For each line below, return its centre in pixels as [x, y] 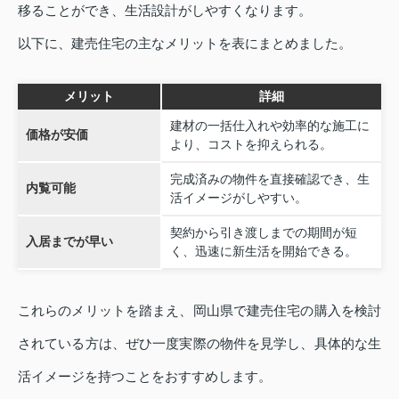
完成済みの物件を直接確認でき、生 [269, 179]
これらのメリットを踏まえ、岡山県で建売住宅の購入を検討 [199, 311]
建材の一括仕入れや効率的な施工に [269, 126]
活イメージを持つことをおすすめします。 [145, 377]
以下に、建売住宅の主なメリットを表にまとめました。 [185, 44]
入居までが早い [69, 242]
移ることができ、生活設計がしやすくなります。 [165, 11]
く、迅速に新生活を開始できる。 [263, 252]
